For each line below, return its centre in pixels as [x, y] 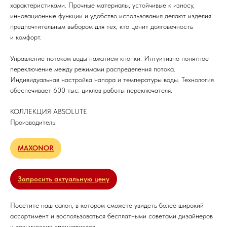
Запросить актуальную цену [64, 179]
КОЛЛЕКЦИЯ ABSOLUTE [49, 111]
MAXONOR [36, 148]
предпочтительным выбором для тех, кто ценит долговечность [102, 26]
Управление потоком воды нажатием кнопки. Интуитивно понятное [109, 58]
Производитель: [33, 122]
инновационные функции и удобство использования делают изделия [111, 16]
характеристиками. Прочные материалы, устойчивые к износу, [102, 5]
